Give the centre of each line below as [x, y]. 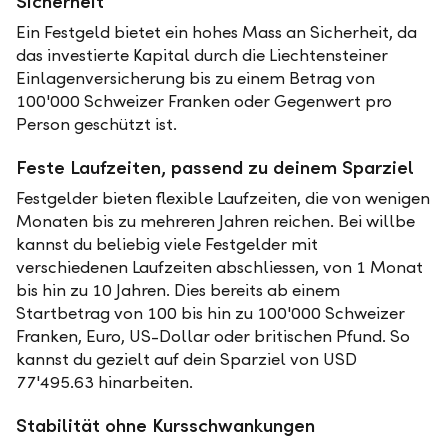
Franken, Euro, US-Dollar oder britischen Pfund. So [213, 336]
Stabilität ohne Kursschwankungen [165, 425]
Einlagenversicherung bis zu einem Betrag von [195, 78]
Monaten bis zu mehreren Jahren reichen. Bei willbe [215, 221]
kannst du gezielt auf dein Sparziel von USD [186, 359]
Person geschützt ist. [96, 124]
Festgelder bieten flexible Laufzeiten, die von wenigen [223, 198]
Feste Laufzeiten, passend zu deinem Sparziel [215, 167]
